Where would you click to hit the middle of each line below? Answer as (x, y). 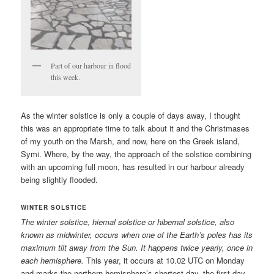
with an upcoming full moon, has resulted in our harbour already (133, 167)
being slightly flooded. (60, 180)
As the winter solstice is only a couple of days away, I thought (131, 116)
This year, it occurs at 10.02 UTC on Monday (165, 260)
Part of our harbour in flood (91, 66)
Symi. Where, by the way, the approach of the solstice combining (136, 154)
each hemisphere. (53, 260)
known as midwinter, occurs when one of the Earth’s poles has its (137, 234)
